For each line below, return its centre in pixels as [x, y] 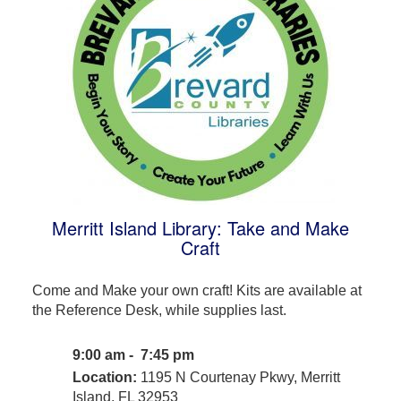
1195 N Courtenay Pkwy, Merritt [238, 377]
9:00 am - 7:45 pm [135, 354]
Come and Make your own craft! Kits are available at [196, 290]
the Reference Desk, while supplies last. [159, 310]
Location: [104, 377]
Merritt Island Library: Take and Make [200, 227]
